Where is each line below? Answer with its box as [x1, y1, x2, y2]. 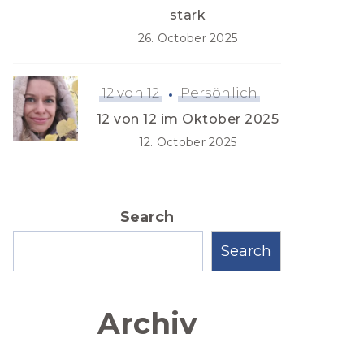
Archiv [97, 305, 197, 341]
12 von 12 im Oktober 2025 [96, 111, 279, 127]
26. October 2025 [137, 31, 238, 45]
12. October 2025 [138, 135, 237, 149]
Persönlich [180, 84, 258, 101]
